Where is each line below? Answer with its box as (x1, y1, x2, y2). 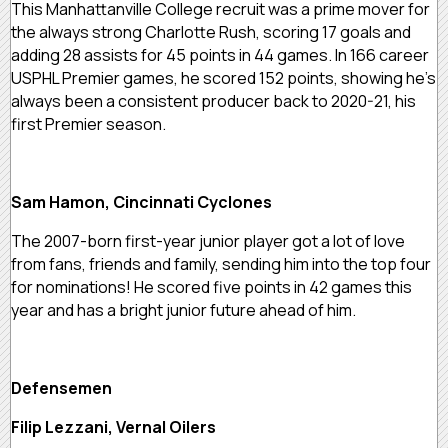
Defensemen (11, 376, 112, 399)
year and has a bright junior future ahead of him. (11, 298, 356, 321)
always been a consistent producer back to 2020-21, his (11, 89, 416, 112)
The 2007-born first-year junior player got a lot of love (11, 229, 405, 252)
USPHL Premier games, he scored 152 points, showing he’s (11, 66, 436, 89)
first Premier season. (11, 112, 166, 135)
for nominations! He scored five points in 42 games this (11, 275, 412, 298)
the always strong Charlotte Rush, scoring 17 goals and (11, 20, 411, 43)
